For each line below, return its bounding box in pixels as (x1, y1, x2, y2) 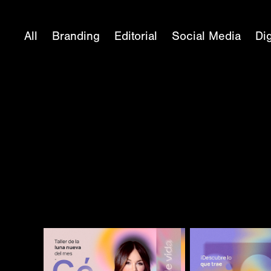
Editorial (114, 29, 158, 43)
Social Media (172, 29, 241, 43)
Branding (52, 29, 100, 43)
